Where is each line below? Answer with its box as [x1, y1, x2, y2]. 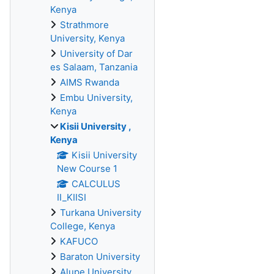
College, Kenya [50, 220, 115, 232]
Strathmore [60, 19, 109, 31]
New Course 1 [57, 163, 117, 174]
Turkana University [60, 207, 141, 218]
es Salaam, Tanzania [50, 61, 138, 73]
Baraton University [60, 251, 140, 262]
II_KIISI [57, 191, 86, 203]
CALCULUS [71, 178, 120, 190]
